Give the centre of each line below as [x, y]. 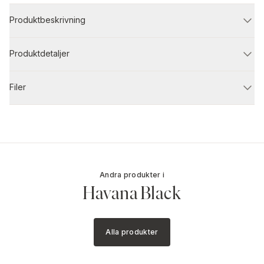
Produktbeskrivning [47, 19]
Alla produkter [132, 232]
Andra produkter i [132, 174]
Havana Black [132, 193]
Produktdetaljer [39, 53]
